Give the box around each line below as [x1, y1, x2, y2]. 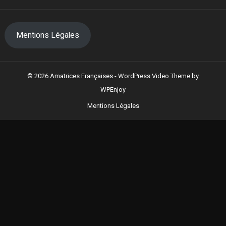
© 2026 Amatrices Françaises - [27, 72, 118, 80]
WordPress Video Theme [118, 72, 190, 80]
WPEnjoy [100, 85, 126, 93]
